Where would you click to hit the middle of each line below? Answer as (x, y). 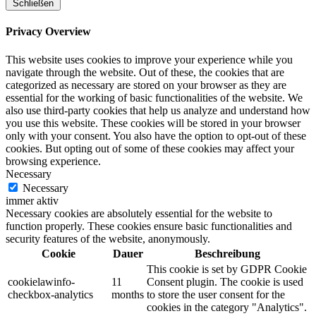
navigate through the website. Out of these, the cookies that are (145, 72)
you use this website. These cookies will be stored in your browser (153, 123)
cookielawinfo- (41, 281)
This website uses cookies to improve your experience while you (149, 59)
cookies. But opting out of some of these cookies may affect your (150, 148)
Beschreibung (227, 253)
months (128, 294)
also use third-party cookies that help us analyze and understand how (158, 110)
